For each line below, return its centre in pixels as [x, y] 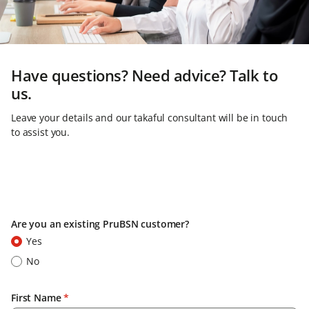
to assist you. [41, 132]
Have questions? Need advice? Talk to [144, 76]
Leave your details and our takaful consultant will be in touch [150, 118]
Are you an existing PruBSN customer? [100, 224]
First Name [36, 298]
